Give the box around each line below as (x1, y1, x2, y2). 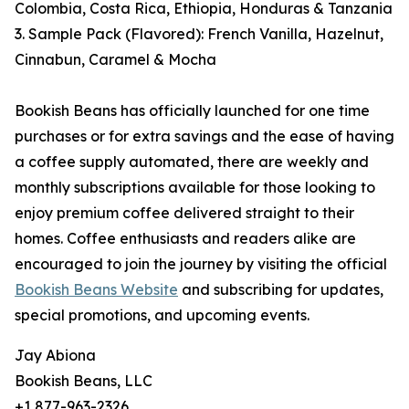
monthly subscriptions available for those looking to (15, 178, 375, 197)
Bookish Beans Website (15, 280, 178, 299)
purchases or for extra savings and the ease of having (15, 127, 394, 146)
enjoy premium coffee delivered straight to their (15, 204, 354, 223)
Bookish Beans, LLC (15, 372, 152, 391)
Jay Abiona (15, 346, 96, 365)
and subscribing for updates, (178, 280, 383, 299)
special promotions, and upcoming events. (15, 306, 309, 325)
